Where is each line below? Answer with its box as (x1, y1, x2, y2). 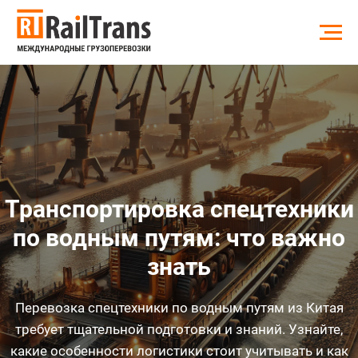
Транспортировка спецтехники (4, 195, 354, 224)
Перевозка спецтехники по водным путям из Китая (14, 300, 344, 316)
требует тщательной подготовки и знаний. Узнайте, (15, 321, 343, 338)
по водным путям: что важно (13, 224, 345, 253)
